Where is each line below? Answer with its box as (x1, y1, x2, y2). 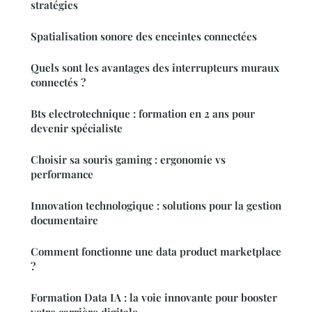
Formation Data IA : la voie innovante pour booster (31, 290, 277, 304)
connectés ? (31, 75, 86, 89)
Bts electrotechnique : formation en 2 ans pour (31, 106, 255, 120)
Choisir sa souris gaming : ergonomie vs (31, 152, 226, 166)
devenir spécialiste (31, 120, 123, 135)
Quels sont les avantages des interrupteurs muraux (31, 60, 279, 75)
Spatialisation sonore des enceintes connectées (31, 29, 257, 43)
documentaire (31, 212, 98, 227)
